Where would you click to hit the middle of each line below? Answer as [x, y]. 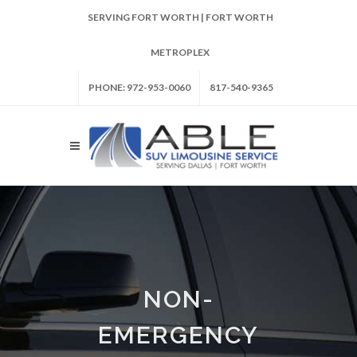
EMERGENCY [178, 335]
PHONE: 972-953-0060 [139, 87]
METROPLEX [180, 52]
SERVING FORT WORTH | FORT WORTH [180, 17]
